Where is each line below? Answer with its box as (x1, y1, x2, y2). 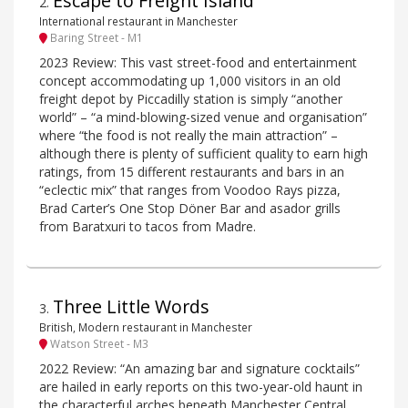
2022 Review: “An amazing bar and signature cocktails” (39, 359, 360, 377)
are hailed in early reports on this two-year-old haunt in (39, 377, 362, 395)
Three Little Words (53, 293, 209, 319)
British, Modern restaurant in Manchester (39, 319, 252, 334)
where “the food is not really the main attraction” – (39, 126, 338, 144)
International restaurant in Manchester (39, 14, 238, 29)
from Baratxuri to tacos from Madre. (39, 217, 256, 235)
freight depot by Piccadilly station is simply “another (39, 89, 342, 107)
